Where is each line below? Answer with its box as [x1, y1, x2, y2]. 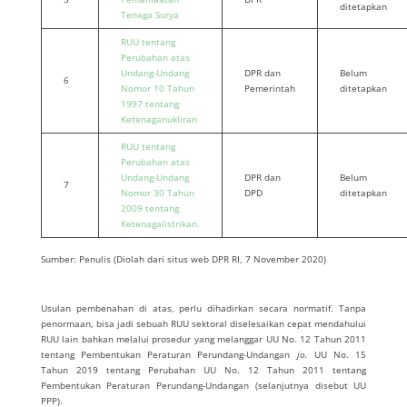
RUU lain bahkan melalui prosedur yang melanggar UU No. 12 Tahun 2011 [40, 333, 367, 345]
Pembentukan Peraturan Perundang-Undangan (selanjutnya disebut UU [40, 379, 367, 392]
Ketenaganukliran [120, 113, 197, 125]
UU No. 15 [307, 348, 367, 361]
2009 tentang [120, 202, 179, 214]
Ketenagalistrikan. [120, 217, 200, 230]
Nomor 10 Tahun [120, 82, 194, 94]
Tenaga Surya [120, 8, 179, 21]
